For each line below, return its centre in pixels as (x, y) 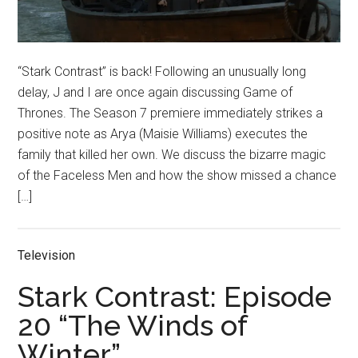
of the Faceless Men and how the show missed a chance (177, 175)
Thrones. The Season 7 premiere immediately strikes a (171, 113)
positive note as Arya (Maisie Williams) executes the (163, 133)
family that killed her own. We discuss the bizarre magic (172, 154)
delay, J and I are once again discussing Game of (155, 92)
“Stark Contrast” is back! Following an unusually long (162, 71)
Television (47, 255)
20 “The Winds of (133, 325)
